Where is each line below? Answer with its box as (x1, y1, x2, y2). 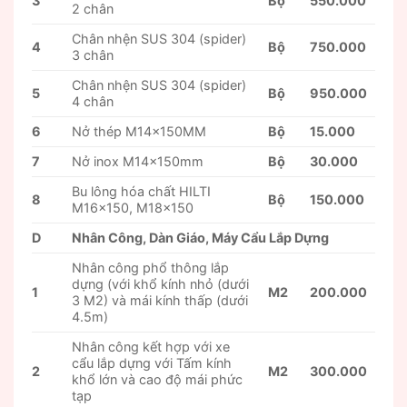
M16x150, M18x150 (72, 200, 194, 216)
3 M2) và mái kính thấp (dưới (72, 293, 249, 309)
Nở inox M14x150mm (72, 154, 204, 170)
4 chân (72, 94, 114, 110)
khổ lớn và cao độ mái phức (72, 372, 243, 388)
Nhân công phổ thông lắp (72, 260, 230, 276)
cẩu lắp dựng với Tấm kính (72, 355, 233, 372)
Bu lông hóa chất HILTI (72, 184, 212, 200)
